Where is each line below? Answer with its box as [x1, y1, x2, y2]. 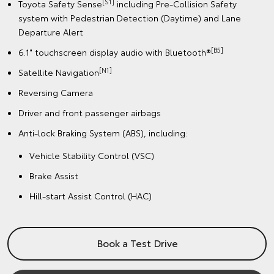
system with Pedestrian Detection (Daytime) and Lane [18, 12, 241, 24]
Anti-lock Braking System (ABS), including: [18, 127, 187, 139]
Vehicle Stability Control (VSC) [29, 149, 154, 162]
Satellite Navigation [18, 66, 99, 79]
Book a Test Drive [96, 235, 178, 250]
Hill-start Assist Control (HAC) [29, 190, 152, 202]
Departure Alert [18, 26, 83, 39]
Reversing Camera [18, 86, 93, 99]
